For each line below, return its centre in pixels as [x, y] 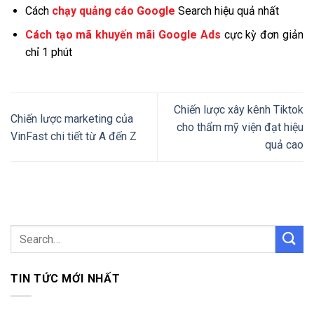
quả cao [284, 145]
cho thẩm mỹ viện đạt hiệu [240, 128]
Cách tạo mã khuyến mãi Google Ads [123, 35]
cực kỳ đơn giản [262, 35]
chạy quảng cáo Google [113, 11]
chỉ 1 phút [48, 53]
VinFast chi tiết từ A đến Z [74, 136]
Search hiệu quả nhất [227, 11]
